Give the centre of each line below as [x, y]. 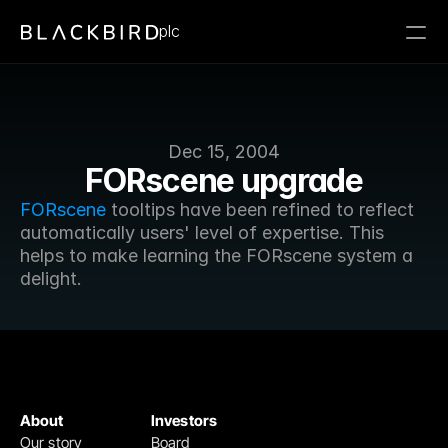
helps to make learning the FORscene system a [216, 255]
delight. [51, 278]
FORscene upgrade [224, 180]
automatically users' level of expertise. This [202, 232]
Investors [184, 420]
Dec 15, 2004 [224, 151]
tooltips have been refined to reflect [260, 209]
